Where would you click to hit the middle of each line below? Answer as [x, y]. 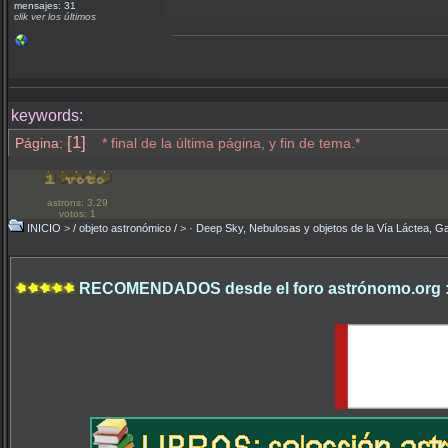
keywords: [47, 115]
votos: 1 [77, 213]
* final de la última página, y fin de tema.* [229, 143]
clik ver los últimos [55, 16]
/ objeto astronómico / [125, 228]
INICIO [44, 228]
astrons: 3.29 [77, 202]
